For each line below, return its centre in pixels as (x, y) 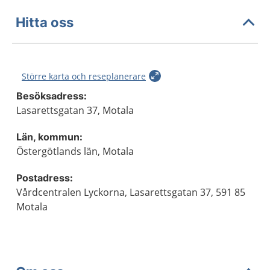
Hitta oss (45, 22)
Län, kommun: (49, 137)
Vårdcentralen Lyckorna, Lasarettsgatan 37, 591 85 (131, 192)
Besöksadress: (52, 96)
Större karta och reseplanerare (84, 76)
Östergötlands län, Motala (75, 151)
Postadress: (45, 178)
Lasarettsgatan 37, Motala (75, 110)
